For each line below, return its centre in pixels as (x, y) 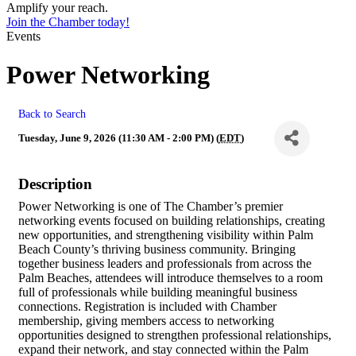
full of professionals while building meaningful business (158, 292)
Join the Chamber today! (68, 22)
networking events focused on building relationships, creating (172, 220)
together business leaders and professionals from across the (165, 263)
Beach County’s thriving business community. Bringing (157, 249)
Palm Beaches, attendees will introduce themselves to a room (170, 277)
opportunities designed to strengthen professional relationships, (175, 335)
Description (55, 184)
